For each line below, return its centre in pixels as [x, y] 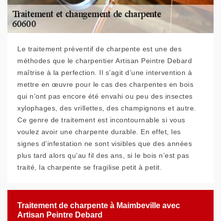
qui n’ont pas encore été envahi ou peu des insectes [105, 96]
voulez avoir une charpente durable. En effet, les [99, 132]
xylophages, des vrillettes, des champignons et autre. [107, 108]
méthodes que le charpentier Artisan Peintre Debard [105, 61]
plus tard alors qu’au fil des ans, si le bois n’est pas [103, 155]
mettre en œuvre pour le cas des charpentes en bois [105, 84]
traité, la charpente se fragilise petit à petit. [90, 167]
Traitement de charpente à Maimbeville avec [99, 205]
